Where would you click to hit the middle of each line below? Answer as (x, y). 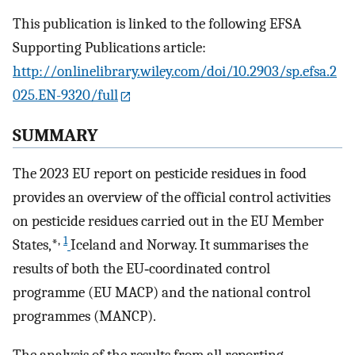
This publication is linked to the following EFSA (157, 24)
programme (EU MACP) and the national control (162, 293)
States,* (35, 245)
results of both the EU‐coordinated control (141, 269)
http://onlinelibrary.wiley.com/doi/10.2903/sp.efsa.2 (175, 72)
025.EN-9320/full (65, 95)
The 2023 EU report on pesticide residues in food (160, 174)
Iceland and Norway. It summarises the (189, 245)
